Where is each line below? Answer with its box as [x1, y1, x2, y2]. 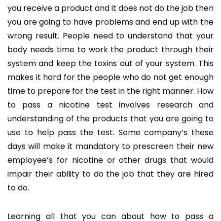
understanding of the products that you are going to [7, 112, 214, 124]
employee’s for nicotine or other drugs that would [7, 154, 214, 166]
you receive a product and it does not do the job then [7, 2, 214, 14]
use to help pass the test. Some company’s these [7, 126, 214, 138]
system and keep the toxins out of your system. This [7, 57, 214, 69]
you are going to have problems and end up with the [7, 16, 214, 28]
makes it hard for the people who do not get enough [7, 71, 214, 83]
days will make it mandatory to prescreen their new [7, 140, 214, 152]
